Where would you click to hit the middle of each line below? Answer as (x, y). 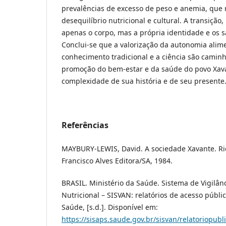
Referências (85, 125)
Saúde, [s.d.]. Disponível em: (110, 207)
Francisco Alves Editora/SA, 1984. (117, 160)
